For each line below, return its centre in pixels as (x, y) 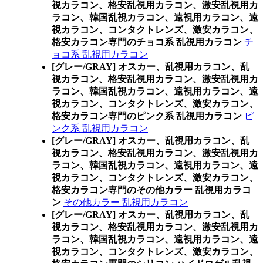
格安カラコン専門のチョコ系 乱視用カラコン (147, 42)
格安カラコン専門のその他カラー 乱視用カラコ (151, 190)
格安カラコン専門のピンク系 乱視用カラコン (147, 116)
